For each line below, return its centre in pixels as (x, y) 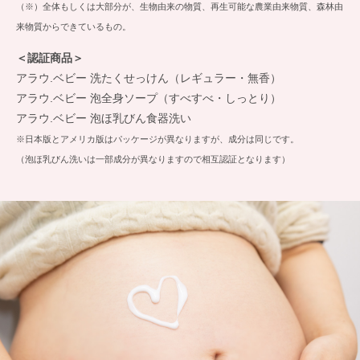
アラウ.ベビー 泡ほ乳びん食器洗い (104, 119)
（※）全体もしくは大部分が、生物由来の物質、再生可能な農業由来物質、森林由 (180, 7)
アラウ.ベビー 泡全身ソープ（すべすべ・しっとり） (149, 98)
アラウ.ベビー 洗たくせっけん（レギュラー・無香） (149, 78)
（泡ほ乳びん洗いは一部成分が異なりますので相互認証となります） (153, 160)
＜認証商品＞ (50, 58)
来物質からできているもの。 (74, 27)
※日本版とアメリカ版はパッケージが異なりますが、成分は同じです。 (157, 139)
